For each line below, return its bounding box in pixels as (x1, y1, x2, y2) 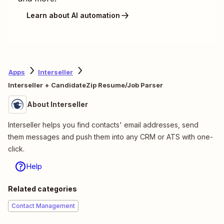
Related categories (8, 184, 77, 193)
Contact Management (11, 201, 75, 209)
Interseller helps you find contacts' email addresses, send (8, 120, 198, 129)
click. (8, 144, 24, 153)
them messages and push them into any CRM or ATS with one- (8, 132, 213, 141)
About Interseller (27, 99, 88, 108)
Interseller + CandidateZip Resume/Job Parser (8, 80, 163, 89)
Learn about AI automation (26, 11, 120, 20)
